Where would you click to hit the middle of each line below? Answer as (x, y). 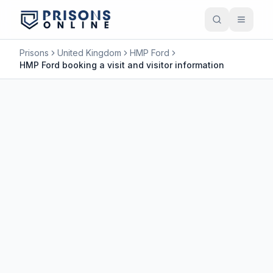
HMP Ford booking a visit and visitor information (122, 65)
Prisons (34, 53)
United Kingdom (89, 53)
